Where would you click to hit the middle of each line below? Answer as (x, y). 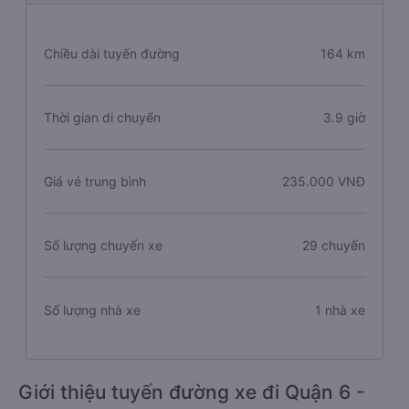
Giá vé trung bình (95, 181)
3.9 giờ (344, 117)
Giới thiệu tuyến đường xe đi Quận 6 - (192, 392)
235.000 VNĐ (323, 181)
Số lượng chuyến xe (103, 245)
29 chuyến (333, 245)
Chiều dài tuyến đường (112, 53)
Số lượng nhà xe (92, 309)
